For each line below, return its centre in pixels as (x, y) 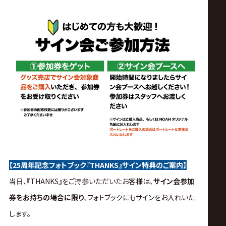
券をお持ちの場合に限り (46, 197)
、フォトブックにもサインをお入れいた (139, 197)
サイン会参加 (174, 181)
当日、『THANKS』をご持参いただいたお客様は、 (81, 181)
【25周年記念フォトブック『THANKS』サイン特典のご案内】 (98, 165)
